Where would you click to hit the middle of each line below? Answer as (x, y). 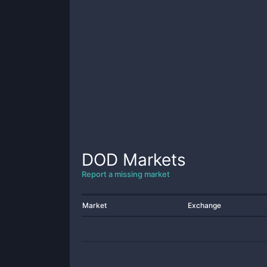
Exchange (204, 205)
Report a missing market (126, 174)
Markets (152, 160)
